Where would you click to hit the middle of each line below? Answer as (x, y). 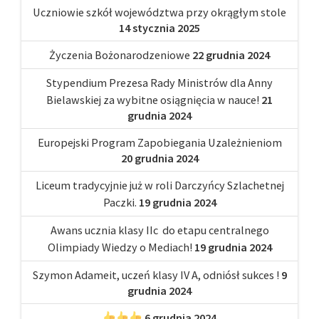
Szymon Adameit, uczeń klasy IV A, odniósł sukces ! (156, 274)
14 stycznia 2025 (159, 27)
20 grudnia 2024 (159, 158)
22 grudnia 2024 (231, 54)
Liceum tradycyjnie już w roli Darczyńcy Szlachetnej (159, 185)
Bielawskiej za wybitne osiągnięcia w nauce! (153, 99)
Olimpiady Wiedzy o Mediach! (120, 247)
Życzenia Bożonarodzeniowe (120, 54)
